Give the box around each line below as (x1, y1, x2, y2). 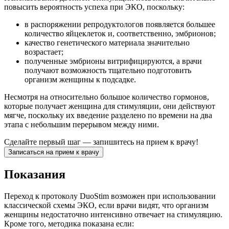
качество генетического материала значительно (25, 38, 190, 48)
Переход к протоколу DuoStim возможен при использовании (4, 192, 216, 201)
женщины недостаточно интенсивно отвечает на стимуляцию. (4, 210, 222, 219)
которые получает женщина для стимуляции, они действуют (4, 102, 215, 111)
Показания (4, 168, 65, 181)
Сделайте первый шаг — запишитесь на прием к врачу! (4, 138, 198, 147)
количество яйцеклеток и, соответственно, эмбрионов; (25, 29, 216, 38)
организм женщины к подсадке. (25, 75, 136, 84)
